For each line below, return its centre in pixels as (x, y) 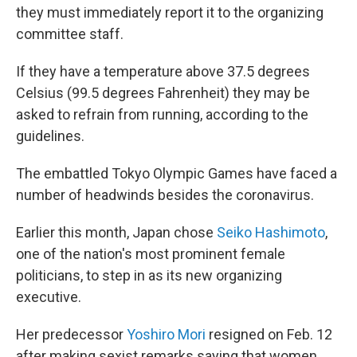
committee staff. (70, 34)
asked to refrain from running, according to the (162, 114)
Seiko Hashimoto (271, 232)
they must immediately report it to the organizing (170, 12)
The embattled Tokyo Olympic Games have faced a (177, 173)
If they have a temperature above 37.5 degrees (163, 71)
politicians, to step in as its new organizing (149, 275)
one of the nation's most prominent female (151, 254)
